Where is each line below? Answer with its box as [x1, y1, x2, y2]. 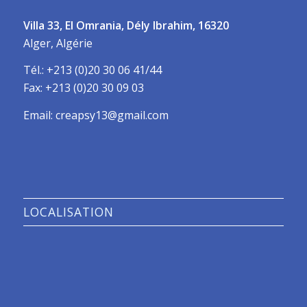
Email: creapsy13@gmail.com [23, 107, 169, 123]
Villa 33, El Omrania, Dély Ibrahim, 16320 [23, 17, 229, 33]
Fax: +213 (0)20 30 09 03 [23, 80, 144, 96]
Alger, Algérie [23, 35, 93, 51]
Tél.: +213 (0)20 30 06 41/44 [23, 62, 162, 78]
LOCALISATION [23, 204, 114, 221]
